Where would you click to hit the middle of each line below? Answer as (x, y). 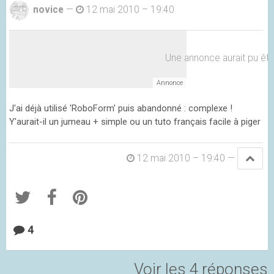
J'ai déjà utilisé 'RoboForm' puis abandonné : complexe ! (121, 109)
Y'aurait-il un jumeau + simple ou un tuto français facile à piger (135, 122)
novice (48, 9)
